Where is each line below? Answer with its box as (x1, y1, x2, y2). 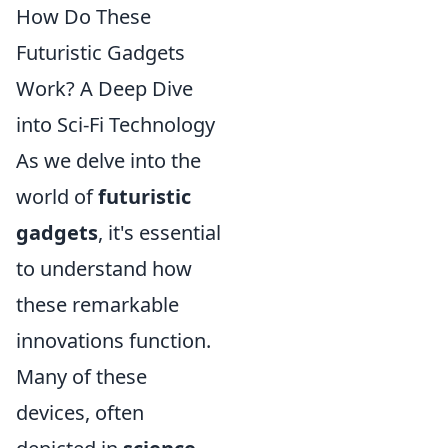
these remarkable (16, 291, 179, 319)
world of (16, 183, 98, 211)
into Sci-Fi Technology (16, 111, 215, 139)
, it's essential (98, 219, 221, 247)
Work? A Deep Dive (16, 75, 193, 103)
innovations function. (16, 327, 211, 355)
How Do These (16, 3, 151, 31)
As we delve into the (16, 147, 201, 175)
